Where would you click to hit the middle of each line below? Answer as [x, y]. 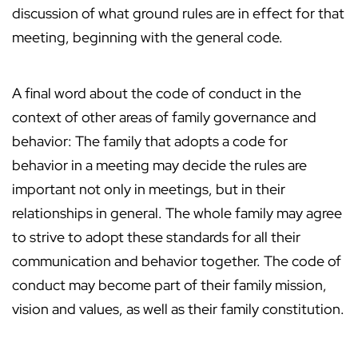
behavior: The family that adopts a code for [150, 141]
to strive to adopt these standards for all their [156, 237]
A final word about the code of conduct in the [157, 93]
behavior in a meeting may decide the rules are [159, 165]
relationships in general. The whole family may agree [177, 213]
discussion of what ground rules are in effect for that [178, 14]
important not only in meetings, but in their [149, 189]
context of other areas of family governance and [164, 117]
